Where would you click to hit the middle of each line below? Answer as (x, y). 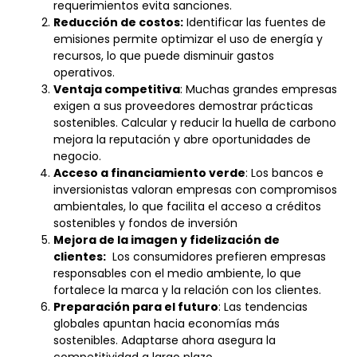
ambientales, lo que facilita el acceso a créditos (187, 207)
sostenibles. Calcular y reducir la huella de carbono (195, 123)
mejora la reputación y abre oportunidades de (182, 140)
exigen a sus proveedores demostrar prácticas (183, 106)
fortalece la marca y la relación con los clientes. (187, 290)
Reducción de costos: (118, 23)
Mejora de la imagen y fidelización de (167, 240)
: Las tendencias (263, 307)
